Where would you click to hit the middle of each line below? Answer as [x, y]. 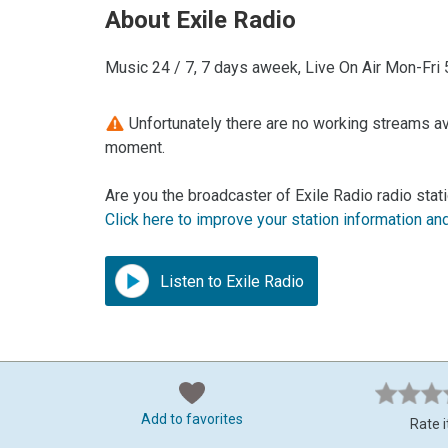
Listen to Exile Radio [230, 282]
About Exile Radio [201, 20]
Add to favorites [192, 419]
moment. [135, 148]
